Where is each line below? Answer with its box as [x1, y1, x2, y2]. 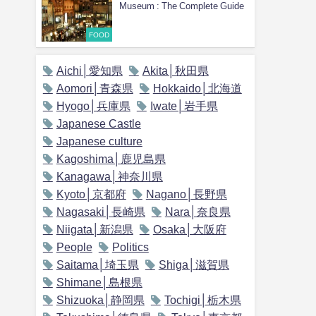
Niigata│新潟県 [56, 224, 133, 236]
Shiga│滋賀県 [158, 259, 229, 271]
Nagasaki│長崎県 [56, 206, 145, 218]
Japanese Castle [56, 118, 141, 130]
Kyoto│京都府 [56, 188, 126, 200]
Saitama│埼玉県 [56, 259, 139, 271]
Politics [111, 241, 149, 253]
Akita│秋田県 [142, 65, 209, 77]
